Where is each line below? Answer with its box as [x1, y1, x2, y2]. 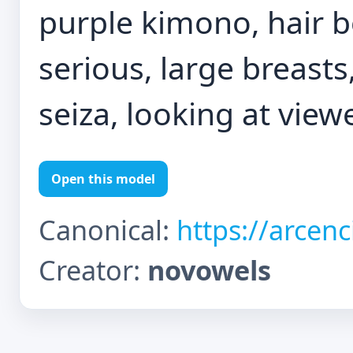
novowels [147, 251, 271, 288]
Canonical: [39, 211, 176, 248]
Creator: [39, 251, 147, 288]
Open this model [51, 170, 155, 188]
